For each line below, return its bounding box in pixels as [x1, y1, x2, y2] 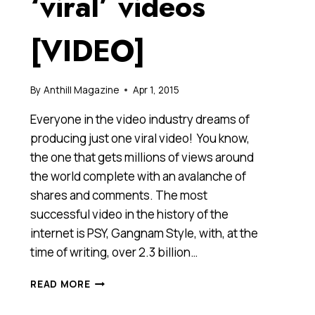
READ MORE [30, 277, 91, 290]
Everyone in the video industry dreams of [30, 110, 250, 127]
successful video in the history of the [30, 205, 229, 222]
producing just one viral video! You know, [30, 129, 250, 146]
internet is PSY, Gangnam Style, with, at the [30, 224, 259, 241]
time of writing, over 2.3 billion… [30, 243, 198, 260]
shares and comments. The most [30, 186, 208, 203]
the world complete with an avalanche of [30, 167, 247, 184]
